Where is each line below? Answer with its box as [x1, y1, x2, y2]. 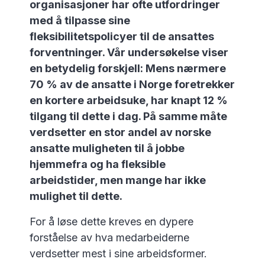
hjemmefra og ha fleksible [30, 158, 166, 170]
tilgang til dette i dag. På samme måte [30, 110, 227, 122]
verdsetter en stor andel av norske [30, 126, 211, 138]
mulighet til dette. [30, 190, 122, 202]
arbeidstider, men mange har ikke [30, 174, 206, 186]
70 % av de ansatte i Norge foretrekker [30, 78, 235, 91]
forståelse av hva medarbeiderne [30, 231, 189, 244]
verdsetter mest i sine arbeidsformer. [30, 247, 207, 260]
